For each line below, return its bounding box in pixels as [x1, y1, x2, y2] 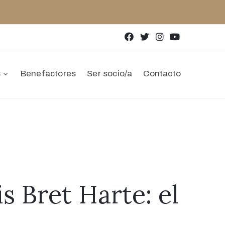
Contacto [143, 68, 181, 78]
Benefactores [20, 68, 76, 78]
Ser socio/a [87, 68, 133, 78]
